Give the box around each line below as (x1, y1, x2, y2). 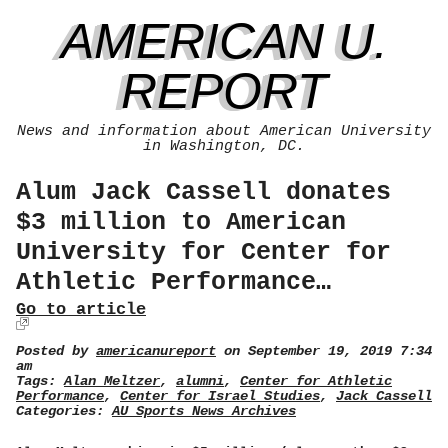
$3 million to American (16, 208, 346, 237)
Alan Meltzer (64, 374, 160, 389)
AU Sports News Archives (112, 404, 296, 419)
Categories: (16, 404, 112, 419)
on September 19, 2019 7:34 (216, 344, 432, 359)
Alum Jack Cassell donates (16, 178, 391, 207)
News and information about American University (17, 123, 431, 140)
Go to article (16, 300, 146, 319)
